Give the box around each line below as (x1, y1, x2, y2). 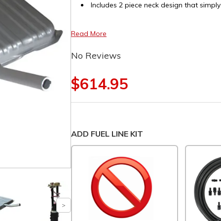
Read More (71, 29, 107, 38)
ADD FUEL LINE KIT (71, 129, 143, 139)
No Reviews (71, 50, 121, 62)
